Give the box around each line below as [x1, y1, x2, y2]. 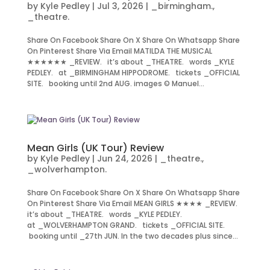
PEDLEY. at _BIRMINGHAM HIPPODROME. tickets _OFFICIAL [27, 67, 240, 78]
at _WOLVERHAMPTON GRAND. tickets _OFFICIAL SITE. [27, 220, 227, 230]
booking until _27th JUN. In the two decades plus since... [27, 231, 238, 241]
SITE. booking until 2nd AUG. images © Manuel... [27, 78, 204, 89]
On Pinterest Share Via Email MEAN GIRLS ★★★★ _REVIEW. [27, 198, 241, 209]
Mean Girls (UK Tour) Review [27, 141, 164, 155]
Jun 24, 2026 [96, 152, 152, 165]
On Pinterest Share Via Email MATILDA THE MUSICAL [27, 46, 212, 56]
